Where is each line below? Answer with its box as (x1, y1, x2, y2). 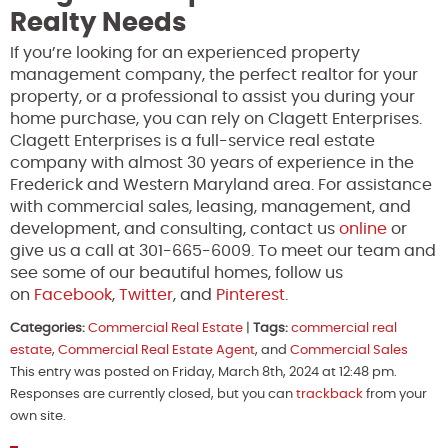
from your (363, 387, 427, 401)
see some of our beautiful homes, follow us (10, 264, 343, 281)
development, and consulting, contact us (10, 220, 339, 237)
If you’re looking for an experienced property (10, 44, 360, 61)
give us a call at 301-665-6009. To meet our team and (10, 242, 436, 259)
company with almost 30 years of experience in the (10, 154, 414, 171)
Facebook (34, 286, 112, 303)
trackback (296, 387, 363, 401)
